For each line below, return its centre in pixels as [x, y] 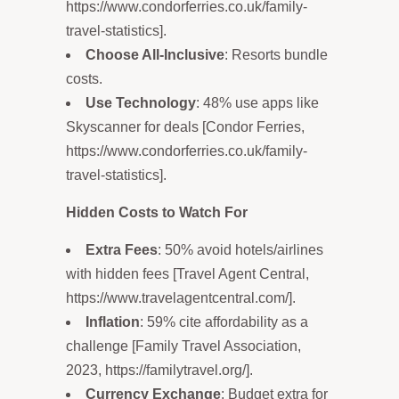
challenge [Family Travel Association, [183, 346]
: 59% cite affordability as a [224, 322]
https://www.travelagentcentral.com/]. [181, 297]
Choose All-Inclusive [155, 54]
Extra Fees [122, 249]
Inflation [113, 322]
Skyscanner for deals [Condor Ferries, [185, 126]
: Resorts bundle [276, 54]
